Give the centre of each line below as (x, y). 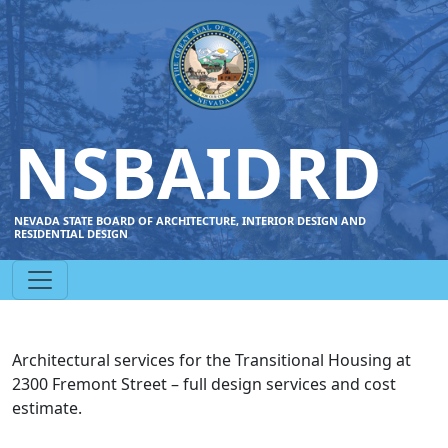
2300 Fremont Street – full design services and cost (204, 384)
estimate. (47, 408)
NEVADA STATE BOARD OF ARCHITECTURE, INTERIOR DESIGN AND (190, 220)
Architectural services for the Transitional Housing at (211, 360)
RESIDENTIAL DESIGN (71, 233)
